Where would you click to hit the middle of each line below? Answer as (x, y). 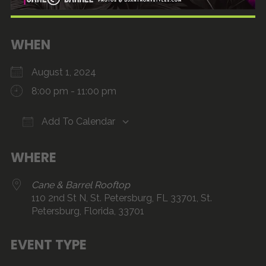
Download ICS (63, 144)
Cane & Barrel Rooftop (80, 185)
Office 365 (141, 144)
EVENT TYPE (48, 245)
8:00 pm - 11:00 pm (74, 91)
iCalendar (110, 144)
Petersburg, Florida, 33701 (88, 211)
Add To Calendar (77, 122)
